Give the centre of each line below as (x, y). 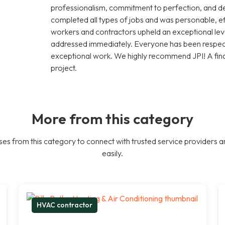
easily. (113, 153)
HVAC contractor (65, 205)
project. (64, 68)
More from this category (113, 118)
